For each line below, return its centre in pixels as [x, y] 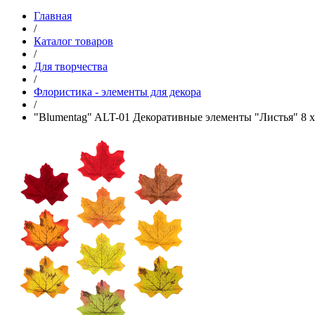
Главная [53, 15]
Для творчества [71, 66]
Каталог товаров [73, 41]
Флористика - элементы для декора [117, 91]
